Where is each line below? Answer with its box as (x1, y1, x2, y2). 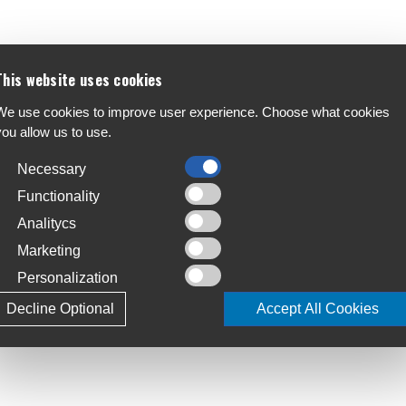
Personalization (17, 269, 118, 285)
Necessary (17, 160, 86, 177)
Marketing (17, 242, 81, 258)
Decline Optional (6, 300, 114, 316)
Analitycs (17, 215, 76, 231)
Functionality (17, 188, 100, 204)
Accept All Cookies (256, 300, 379, 316)
